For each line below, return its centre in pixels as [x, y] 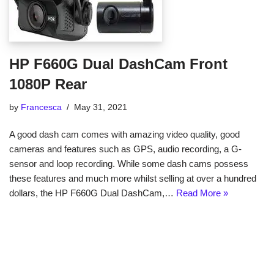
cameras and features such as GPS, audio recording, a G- [125, 149]
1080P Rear [48, 84]
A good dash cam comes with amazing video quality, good [124, 134]
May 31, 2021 [101, 107]
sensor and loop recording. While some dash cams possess [129, 164]
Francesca [41, 107]
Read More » [202, 193]
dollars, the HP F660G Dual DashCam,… [93, 193]
